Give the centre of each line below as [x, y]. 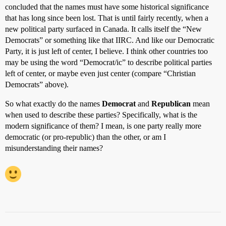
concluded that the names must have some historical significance [107, 7]
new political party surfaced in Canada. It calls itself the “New [103, 29]
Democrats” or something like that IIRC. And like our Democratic [110, 40]
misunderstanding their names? [54, 148]
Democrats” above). [37, 84]
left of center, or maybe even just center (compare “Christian [100, 73]
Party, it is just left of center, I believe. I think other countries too [106, 51]
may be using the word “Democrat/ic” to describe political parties [108, 62]
